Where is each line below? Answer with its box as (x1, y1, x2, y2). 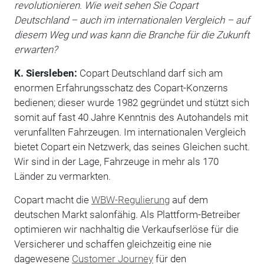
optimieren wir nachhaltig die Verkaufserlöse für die (14, 223, 239, 235)
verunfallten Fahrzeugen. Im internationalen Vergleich (14, 126, 246, 138)
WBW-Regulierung (91, 193, 170, 206)
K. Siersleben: (14, 67, 77, 79)
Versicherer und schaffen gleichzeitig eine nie (14, 237, 212, 250)
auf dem (169, 193, 208, 206)
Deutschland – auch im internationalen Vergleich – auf (14, 14, 250, 26)
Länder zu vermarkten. (14, 170, 111, 182)
